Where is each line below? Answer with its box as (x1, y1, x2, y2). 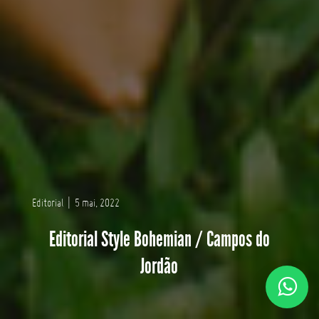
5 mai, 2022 (74, 196, 120, 209)
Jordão (140, 253, 179, 278)
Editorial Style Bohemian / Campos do (48, 226, 270, 251)
